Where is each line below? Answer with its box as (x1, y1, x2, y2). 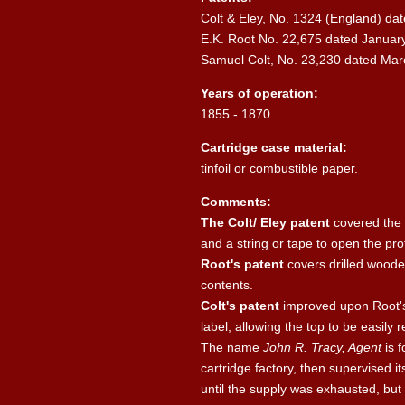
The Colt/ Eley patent (201, 215, 334, 231)
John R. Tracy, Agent (263, 340, 381, 355)
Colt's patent (201, 298, 279, 314)
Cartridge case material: (201, 140, 347, 155)
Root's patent (201, 257, 284, 272)
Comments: (201, 194, 271, 210)
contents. (201, 278, 253, 293)
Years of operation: (201, 86, 318, 101)
